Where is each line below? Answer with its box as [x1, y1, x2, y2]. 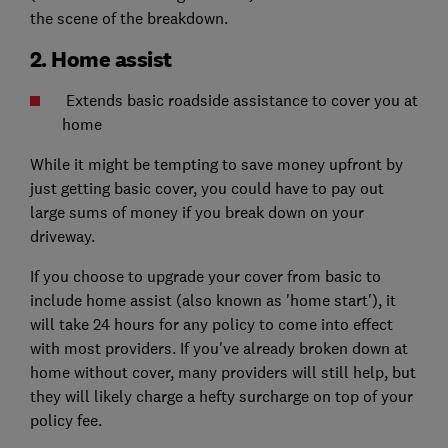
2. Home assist [29, 44, 172, 73]
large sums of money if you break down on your [29, 201, 364, 222]
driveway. [29, 225, 95, 246]
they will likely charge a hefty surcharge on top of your [29, 385, 413, 406]
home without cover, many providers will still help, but [29, 361, 416, 382]
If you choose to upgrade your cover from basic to [29, 265, 381, 286]
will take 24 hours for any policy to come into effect [29, 313, 393, 334]
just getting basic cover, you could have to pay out [29, 177, 384, 198]
